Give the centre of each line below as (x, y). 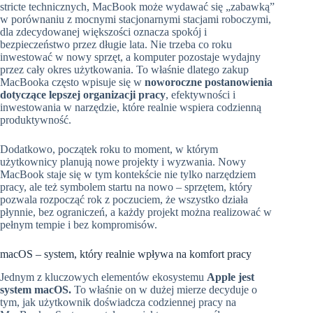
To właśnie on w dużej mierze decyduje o (164, 289)
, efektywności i (201, 95)
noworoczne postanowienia (209, 82)
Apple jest (231, 277)
